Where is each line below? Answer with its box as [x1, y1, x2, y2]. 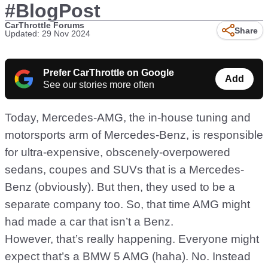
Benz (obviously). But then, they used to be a [5, 181, 235, 193]
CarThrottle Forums [5, 20, 84, 30]
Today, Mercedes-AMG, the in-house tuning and [5, 111, 251, 124]
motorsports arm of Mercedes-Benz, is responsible [5, 129, 263, 141]
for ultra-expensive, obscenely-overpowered [5, 146, 230, 159]
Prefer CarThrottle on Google [43, 68, 174, 78]
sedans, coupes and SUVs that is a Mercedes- [5, 163, 244, 176]
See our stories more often [43, 80, 154, 90]
